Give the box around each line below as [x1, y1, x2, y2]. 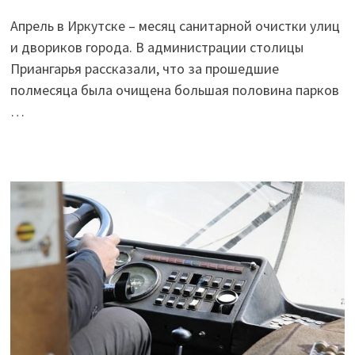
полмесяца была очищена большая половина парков [10, 81, 339, 100]
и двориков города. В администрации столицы [10, 38, 303, 57]
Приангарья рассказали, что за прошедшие [10, 59, 279, 78]
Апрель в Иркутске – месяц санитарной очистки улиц [10, 17, 340, 36]
